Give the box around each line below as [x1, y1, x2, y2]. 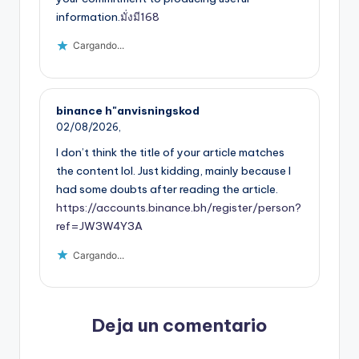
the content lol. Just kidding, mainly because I [56, 163, 291, 179]
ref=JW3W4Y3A [56, 219, 143, 234]
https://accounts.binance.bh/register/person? [56, 200, 301, 216]
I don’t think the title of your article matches [56, 145, 284, 160]
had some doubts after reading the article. [56, 182, 278, 197]
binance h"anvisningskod [56, 103, 200, 118]
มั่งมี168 [120, 9, 159, 24]
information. [56, 9, 120, 24]
